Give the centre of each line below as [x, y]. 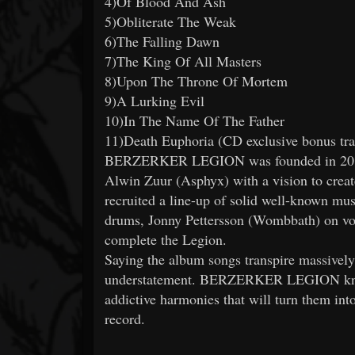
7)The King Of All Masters [183, 61]
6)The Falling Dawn [162, 41]
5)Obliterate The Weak [170, 21]
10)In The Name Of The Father [195, 120]
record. [125, 318]
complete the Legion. [168, 239]
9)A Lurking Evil [155, 100]
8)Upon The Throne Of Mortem [196, 80]
